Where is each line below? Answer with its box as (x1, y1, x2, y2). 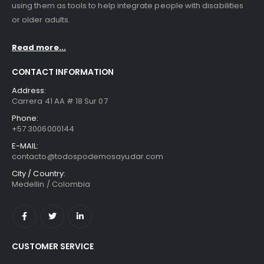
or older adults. (12, 14, 71, 26)
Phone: (12, 112, 39, 124)
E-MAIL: (12, 140, 39, 151)
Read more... (12, 41, 66, 53)
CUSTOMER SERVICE (12, 240, 94, 252)
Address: (12, 84, 47, 96)
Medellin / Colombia (12, 178, 91, 190)
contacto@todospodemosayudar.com (12, 150, 164, 162)
